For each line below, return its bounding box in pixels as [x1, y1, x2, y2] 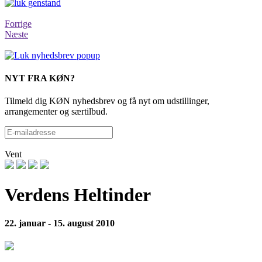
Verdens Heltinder [5, 184, 151, 205]
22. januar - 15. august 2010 [5, 218, 115, 229]
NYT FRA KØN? [5, 73, 75, 83]
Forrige [5, 18, 32, 29]
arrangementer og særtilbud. [5, 106, 108, 117]
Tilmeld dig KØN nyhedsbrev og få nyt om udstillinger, [5, 96, 209, 106]
